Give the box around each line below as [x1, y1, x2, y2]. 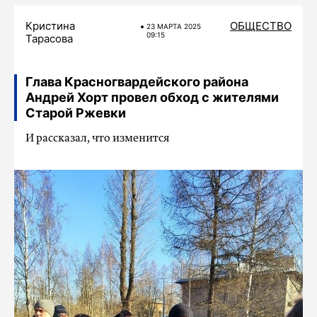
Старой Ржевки [25, 105, 126, 120]
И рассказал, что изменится [25, 133, 170, 144]
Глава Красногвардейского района [25, 74, 248, 89]
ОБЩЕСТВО [230, 19, 292, 33]
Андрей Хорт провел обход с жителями [25, 90, 279, 105]
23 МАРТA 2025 [146, 22, 202, 30]
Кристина [25, 19, 75, 33]
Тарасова [25, 32, 73, 45]
